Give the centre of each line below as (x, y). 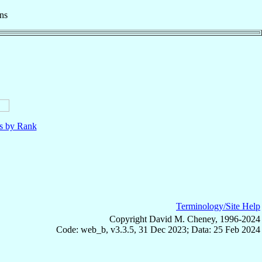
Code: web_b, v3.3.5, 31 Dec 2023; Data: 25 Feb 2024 (158, 229)
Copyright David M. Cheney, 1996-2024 (185, 219)
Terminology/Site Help (218, 206)
